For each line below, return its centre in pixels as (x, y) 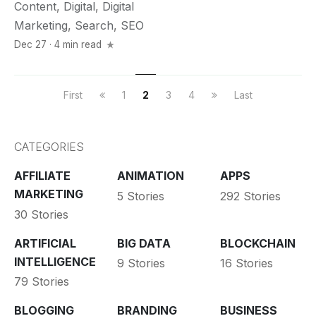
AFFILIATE (42, 176)
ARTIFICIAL (45, 243)
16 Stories (246, 263)
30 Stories (41, 214)
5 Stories (140, 196)
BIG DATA (144, 243)
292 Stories (250, 196)
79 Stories (42, 281)
